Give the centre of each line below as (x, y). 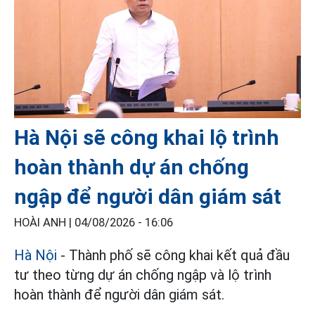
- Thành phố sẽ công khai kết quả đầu (173, 255)
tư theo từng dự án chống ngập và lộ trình (143, 275)
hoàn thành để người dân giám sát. (119, 294)
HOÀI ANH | (44, 222)
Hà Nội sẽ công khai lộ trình (147, 137)
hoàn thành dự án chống (131, 167)
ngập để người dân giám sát (148, 196)
